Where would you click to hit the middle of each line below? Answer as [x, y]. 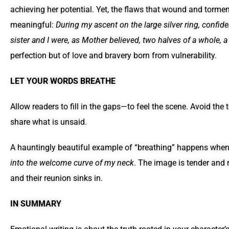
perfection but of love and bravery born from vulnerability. [113, 56]
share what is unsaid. [49, 122]
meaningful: [33, 25]
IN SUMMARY [36, 204]
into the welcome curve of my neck [72, 163]
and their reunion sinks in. [56, 178]
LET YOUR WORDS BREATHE [63, 81]
